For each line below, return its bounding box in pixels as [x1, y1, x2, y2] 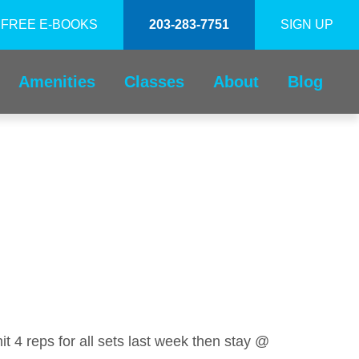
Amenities [18, 73, 95, 91]
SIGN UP [280, 18, 333, 31]
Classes [124, 73, 184, 91]
